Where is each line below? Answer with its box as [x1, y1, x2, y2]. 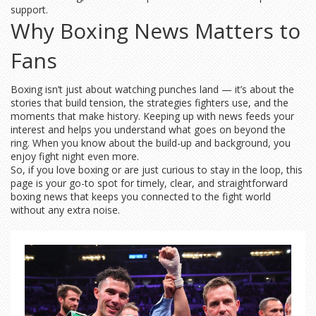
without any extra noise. [11, 203, 120, 217]
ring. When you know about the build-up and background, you [11, 136, 291, 150]
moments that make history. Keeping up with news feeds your [11, 109, 294, 123]
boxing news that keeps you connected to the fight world [11, 190, 271, 203]
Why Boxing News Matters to [11, 16, 300, 45]
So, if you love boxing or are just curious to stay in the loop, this [11, 163, 303, 176]
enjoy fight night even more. [11, 150, 139, 163]
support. [11, 3, 48, 16]
